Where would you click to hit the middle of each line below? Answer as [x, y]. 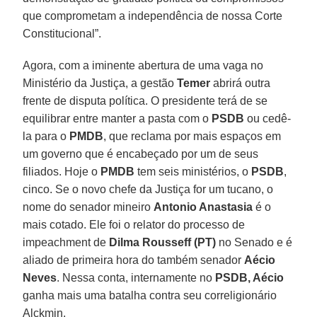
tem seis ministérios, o [193, 171]
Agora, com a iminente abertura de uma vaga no [143, 65]
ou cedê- [268, 118]
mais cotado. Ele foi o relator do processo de [134, 224]
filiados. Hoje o [62, 171]
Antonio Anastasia [203, 207]
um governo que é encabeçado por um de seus [141, 154]
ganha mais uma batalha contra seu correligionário [150, 295]
